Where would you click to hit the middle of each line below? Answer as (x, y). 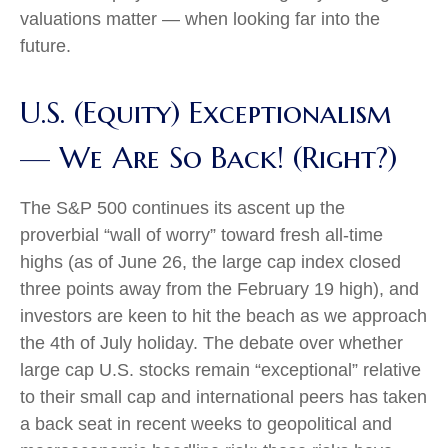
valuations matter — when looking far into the (200, 19)
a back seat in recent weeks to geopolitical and (206, 424)
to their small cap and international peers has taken (223, 397)
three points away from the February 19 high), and (219, 289)
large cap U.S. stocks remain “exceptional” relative (220, 370)
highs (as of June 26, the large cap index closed (210, 262)
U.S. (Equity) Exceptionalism (206, 112)
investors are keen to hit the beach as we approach (223, 316)
